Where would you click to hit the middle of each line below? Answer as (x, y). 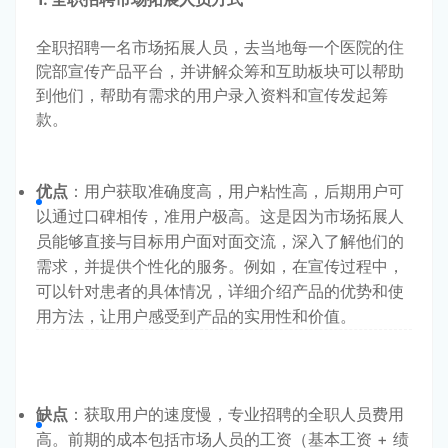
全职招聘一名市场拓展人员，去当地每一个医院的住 (220, 46)
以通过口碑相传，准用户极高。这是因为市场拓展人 (220, 215)
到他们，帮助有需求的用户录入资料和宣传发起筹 (212, 94)
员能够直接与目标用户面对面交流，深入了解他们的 (220, 240)
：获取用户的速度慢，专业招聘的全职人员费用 (236, 413)
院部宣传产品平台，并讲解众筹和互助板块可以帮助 (220, 70)
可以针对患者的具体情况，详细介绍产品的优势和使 (220, 290)
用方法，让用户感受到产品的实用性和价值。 (196, 315)
